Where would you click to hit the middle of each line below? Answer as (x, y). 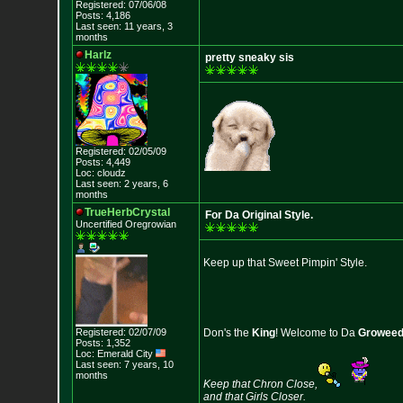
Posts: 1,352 (103, 343)
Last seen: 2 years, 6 (121, 184)
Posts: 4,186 (103, 15)
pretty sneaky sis (249, 58)
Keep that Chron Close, (260, 384)
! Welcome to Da (316, 333)
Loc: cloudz (100, 173)
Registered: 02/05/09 (121, 151)
